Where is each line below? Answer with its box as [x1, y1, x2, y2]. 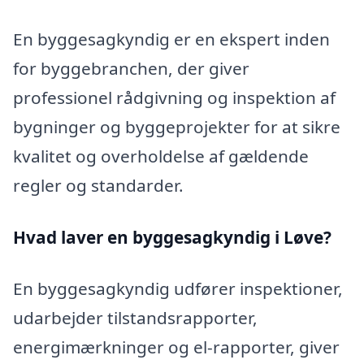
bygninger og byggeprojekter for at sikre [13, 115, 340, 138]
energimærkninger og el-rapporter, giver [13, 336, 340, 359]
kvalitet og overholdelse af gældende [13, 144, 309, 167]
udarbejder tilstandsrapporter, [13, 306, 258, 330]
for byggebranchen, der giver [13, 56, 249, 80]
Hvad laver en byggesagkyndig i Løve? [13, 225, 331, 249]
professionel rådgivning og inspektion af [13, 85, 336, 109]
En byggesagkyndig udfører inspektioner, [13, 277, 343, 301]
